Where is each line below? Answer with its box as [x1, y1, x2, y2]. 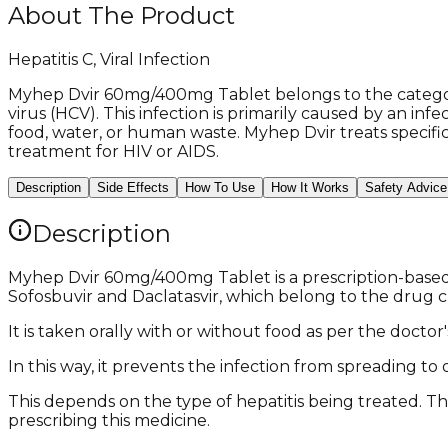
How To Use [185, 179, 255, 195]
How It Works [271, 179, 349, 195]
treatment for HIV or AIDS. [8, 141, 219, 161]
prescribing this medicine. [8, 410, 210, 430]
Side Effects [97, 179, 169, 195]
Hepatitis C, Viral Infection [8, 49, 210, 69]
